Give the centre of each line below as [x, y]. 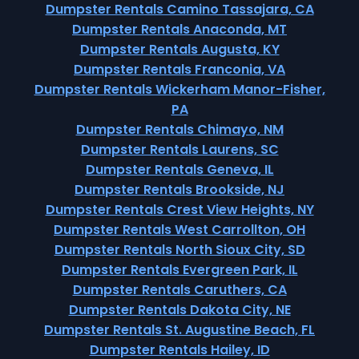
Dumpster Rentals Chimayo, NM [179, 129]
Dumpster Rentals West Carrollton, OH [179, 230]
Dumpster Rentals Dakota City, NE [179, 310]
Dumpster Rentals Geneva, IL [179, 169]
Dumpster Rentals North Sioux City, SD [179, 250]
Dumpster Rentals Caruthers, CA [179, 290]
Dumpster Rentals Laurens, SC [179, 149]
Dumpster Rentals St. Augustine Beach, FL [179, 330]
